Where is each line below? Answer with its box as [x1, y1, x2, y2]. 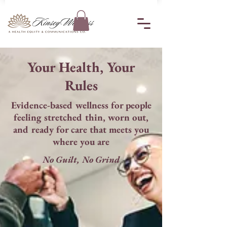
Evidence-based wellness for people [11, 98, 152, 111]
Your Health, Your [27, 57, 135, 76]
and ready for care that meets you [13, 123, 149, 136]
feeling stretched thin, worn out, [14, 110, 148, 124]
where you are [53, 135, 109, 148]
